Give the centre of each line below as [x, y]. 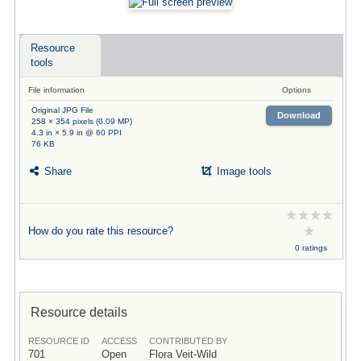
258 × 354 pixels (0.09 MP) [81, 121]
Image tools [242, 172]
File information [56, 89]
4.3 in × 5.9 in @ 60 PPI [76, 132]
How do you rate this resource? [100, 230]
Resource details [79, 311]
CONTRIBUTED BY [188, 340]
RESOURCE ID [58, 340]
